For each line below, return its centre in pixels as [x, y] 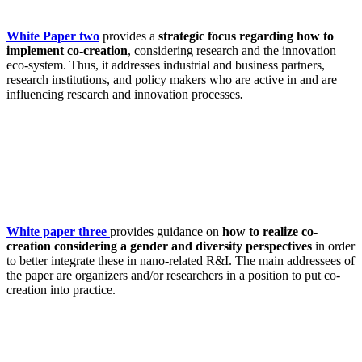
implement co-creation [67, 50]
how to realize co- [270, 231]
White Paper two [53, 36]
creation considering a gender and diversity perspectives [159, 246]
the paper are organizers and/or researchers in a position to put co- [173, 275]
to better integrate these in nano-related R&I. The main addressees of [181, 260]
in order [333, 246]
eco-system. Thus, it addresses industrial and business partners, [166, 65]
